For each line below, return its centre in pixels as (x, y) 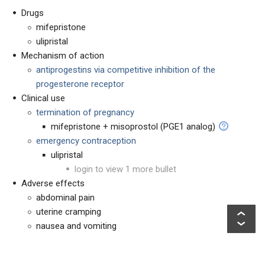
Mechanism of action (63, 56)
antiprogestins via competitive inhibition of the (126, 70)
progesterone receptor (80, 84)
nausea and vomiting (76, 226)
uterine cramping (69, 212)
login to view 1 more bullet (125, 169)
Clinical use (43, 98)
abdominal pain (65, 198)
